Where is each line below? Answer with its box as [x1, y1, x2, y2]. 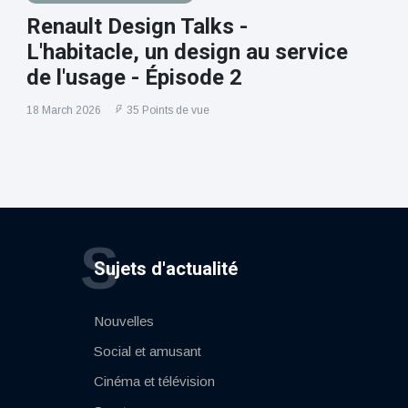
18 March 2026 [25, 104, 101, 117]
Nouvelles [93, 313, 154, 330]
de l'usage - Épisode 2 [25, 65, 242, 91]
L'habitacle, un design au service [25, 39, 348, 66]
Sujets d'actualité [93, 258, 238, 280]
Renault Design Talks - [25, 14, 248, 40]
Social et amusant [93, 343, 201, 360]
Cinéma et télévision [93, 373, 215, 390]
